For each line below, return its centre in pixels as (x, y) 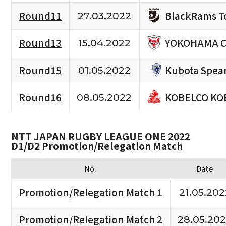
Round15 (40, 70)
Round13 (40, 43)
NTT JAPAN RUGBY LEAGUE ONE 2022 (100, 136)
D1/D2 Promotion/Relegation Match (97, 146)
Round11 (40, 16)
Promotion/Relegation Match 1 (91, 192)
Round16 (40, 98)
